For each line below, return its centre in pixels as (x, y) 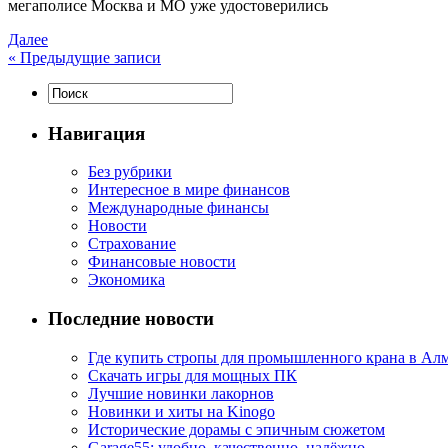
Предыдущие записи (88, 58)
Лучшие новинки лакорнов (181, 393)
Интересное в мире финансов (189, 190)
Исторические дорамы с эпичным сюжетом (236, 429)
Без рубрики (130, 172)
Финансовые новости (162, 262)
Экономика (126, 280)
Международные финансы (178, 208)
